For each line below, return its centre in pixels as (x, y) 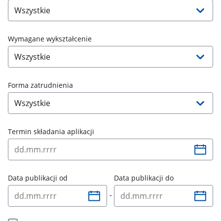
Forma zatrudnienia (41, 85)
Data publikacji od (38, 178)
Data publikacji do (144, 178)
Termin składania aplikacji (51, 131)
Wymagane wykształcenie (50, 38)
